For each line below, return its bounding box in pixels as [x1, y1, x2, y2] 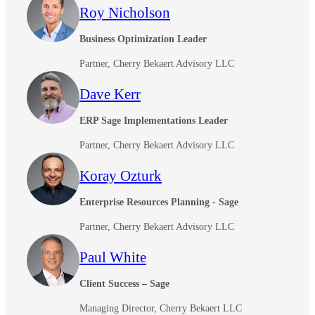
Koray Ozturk [79, 167, 162, 184]
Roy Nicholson [79, 4, 170, 21]
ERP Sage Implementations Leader [79, 115, 228, 126]
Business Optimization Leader [79, 33, 207, 44]
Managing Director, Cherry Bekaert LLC [79, 302, 242, 314]
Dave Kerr [79, 85, 141, 103]
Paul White [79, 248, 146, 266]
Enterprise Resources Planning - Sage [79, 196, 238, 207]
